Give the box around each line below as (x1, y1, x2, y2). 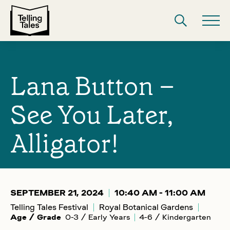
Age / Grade (10, 212, 61, 222)
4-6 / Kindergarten (139, 212, 211, 222)
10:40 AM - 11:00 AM (114, 187, 205, 198)
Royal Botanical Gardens (99, 202, 193, 213)
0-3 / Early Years (65, 212, 130, 222)
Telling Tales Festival (10, 202, 88, 213)
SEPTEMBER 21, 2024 (10, 187, 104, 198)
